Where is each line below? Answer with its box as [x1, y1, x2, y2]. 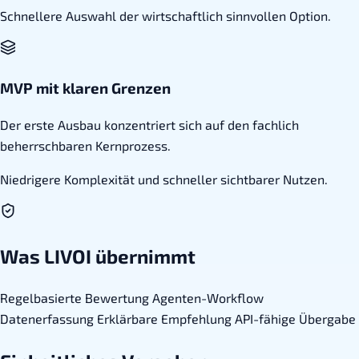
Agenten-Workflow [152, 290, 264, 306]
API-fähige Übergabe [235, 311, 356, 327]
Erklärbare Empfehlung [97, 311, 235, 327]
